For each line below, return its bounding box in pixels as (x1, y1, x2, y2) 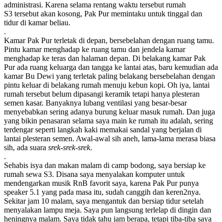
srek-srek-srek (48, 143, 90, 152)
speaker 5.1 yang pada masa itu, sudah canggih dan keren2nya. (4, 187, 201, 196)
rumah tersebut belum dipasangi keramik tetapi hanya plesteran (4, 89, 200, 98)
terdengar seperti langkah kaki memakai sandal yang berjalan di (4, 125, 202, 134)
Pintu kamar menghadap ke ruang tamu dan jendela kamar (4, 45, 185, 54)
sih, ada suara (4, 143, 48, 152)
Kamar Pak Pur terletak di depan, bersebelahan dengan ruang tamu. (4, 36, 214, 45)
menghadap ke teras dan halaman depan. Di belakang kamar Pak (4, 54, 206, 62)
